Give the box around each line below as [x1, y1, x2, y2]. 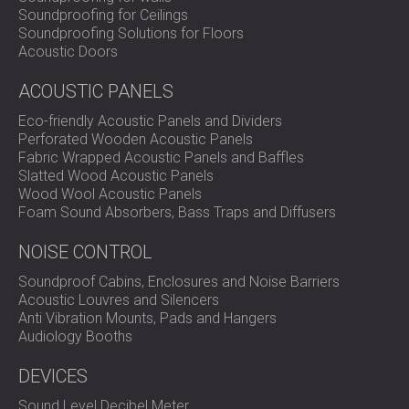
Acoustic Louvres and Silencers [18, 291, 219, 309]
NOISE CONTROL [18, 241, 152, 263]
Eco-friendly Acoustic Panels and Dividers [18, 112, 282, 130]
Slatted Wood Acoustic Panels [18, 167, 214, 184]
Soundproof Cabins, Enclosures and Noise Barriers [18, 273, 340, 290]
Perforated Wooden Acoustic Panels [18, 131, 253, 148]
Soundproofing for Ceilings [18, 6, 188, 24]
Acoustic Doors [18, 43, 118, 60]
